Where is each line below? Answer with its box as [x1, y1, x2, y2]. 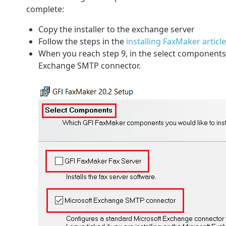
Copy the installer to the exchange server [38, 24, 195, 35]
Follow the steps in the [38, 36, 126, 47]
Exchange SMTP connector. [38, 60, 145, 72]
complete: [26, 4, 64, 15]
